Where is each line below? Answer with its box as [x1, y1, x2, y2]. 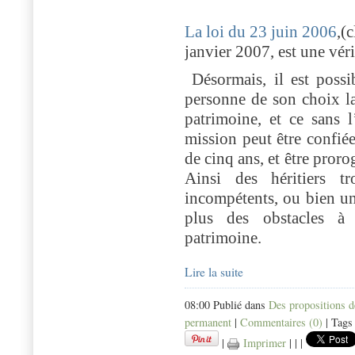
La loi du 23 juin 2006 [185, 22, 337, 42]
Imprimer [239, 335, 286, 351]
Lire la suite [185, 264, 243, 281]
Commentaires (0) [240, 315, 323, 330]
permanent [185, 315, 231, 330]
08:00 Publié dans [185, 297, 269, 313]
